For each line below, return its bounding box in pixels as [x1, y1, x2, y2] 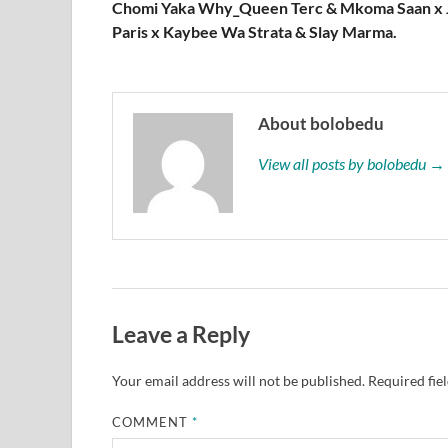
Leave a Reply [112, 320, 250, 349]
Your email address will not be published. [112, 371, 365, 389]
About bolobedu [258, 113, 384, 135]
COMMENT [112, 413, 193, 430]
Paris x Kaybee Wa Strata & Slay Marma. [112, 22, 397, 42]
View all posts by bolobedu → [258, 154, 445, 174]
